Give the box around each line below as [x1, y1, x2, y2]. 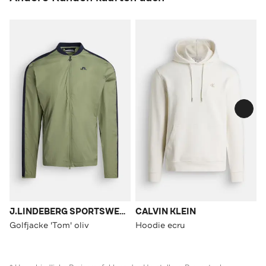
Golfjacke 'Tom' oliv [9, 219, 89, 230]
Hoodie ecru [135, 219, 185, 230]
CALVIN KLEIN [135, 205, 196, 217]
